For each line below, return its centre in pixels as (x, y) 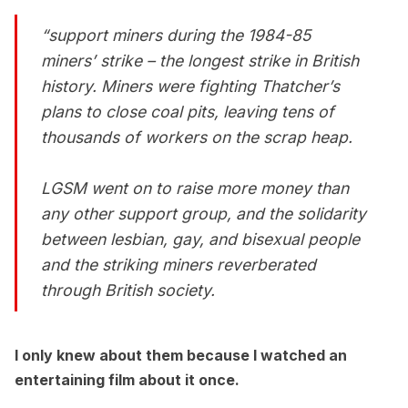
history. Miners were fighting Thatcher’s (191, 87)
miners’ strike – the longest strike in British (200, 61)
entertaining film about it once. (127, 380)
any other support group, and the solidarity (204, 214)
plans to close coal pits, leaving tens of (188, 112)
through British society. (128, 291)
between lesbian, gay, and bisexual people (201, 240)
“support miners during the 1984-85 (176, 36)
